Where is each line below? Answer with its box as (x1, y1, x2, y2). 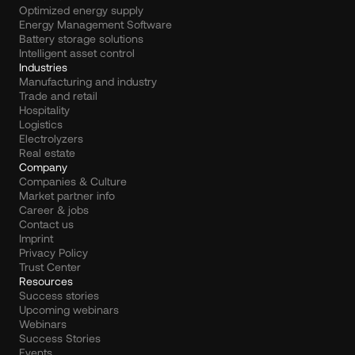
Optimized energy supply (19, 3, 143, 17)
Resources (19, 274, 73, 288)
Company (19, 160, 67, 174)
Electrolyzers (19, 132, 83, 145)
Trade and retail (19, 89, 97, 102)
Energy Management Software (19, 17, 172, 31)
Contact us (19, 217, 74, 231)
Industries (19, 60, 67, 74)
